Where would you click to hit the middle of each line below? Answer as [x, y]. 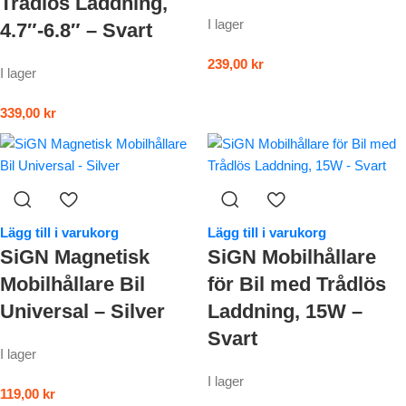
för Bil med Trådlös [297, 285]
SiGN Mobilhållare [292, 257]
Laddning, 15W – [285, 312]
